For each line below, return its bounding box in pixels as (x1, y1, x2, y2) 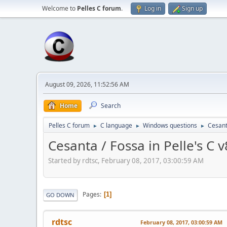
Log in (144, 4, 161, 13)
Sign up (182, 4, 203, 13)
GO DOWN (46, 191, 74, 199)
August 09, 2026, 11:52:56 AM (45, 80, 129, 89)
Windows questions (143, 121, 197, 130)
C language (100, 121, 132, 130)
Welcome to (42, 4, 77, 13)
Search (101, 101, 121, 110)
